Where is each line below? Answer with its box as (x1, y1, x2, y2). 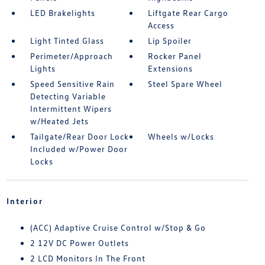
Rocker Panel (148, 51, 202, 61)
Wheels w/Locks (148, 131, 215, 141)
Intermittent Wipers (30, 104, 112, 114)
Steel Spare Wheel (148, 79, 223, 89)
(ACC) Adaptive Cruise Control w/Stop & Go (30, 222, 206, 232)
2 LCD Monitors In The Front (30, 253, 146, 263)
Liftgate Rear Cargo (148, 8, 229, 18)
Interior (6, 196, 43, 206)
